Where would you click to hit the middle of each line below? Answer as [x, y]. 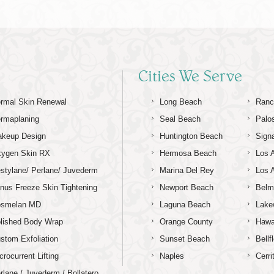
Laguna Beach [185, 205]
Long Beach [181, 102]
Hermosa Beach [188, 154]
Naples [172, 256]
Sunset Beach [185, 239]
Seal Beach [180, 119]
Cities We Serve [191, 76]
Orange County [187, 222]
